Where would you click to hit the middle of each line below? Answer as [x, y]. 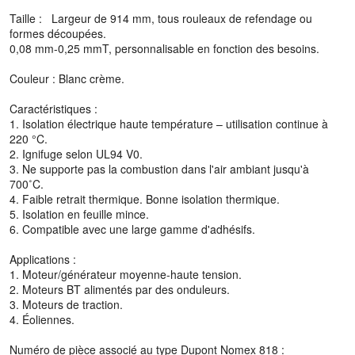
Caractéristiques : [53, 109]
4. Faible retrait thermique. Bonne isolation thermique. [145, 199]
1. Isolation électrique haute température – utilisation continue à [169, 124]
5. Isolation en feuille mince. [79, 214]
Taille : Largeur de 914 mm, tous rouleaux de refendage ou [161, 19]
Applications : [43, 260]
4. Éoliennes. [42, 320]
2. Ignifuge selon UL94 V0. [76, 154]
